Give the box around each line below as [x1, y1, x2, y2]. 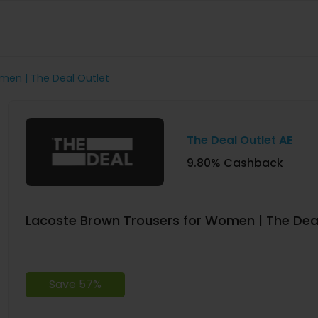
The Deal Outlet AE [186, 131, 292, 148]
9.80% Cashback [186, 154, 283, 171]
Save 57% [48, 275, 102, 292]
